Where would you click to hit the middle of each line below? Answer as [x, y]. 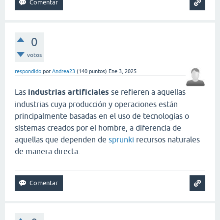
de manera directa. [48, 151]
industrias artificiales [69, 92]
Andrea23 [64, 71]
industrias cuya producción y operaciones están [96, 104]
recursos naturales [167, 140]
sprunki [121, 140]
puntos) [97, 71]
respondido [28, 71]
